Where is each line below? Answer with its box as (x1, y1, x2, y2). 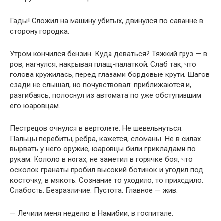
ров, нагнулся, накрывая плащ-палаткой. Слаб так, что (10, 60, 196, 69)
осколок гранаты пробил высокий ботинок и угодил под (10, 165, 203, 174)
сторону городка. (10, 27, 69, 36)
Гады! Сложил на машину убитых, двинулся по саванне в (10, 16, 203, 25)
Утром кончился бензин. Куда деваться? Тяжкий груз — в (10, 49, 207, 58)
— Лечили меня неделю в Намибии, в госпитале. (10, 209, 173, 218)
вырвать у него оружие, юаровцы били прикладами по (10, 145, 196, 153)
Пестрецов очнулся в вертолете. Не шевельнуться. (10, 124, 183, 133)
